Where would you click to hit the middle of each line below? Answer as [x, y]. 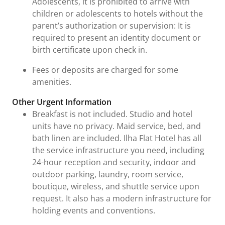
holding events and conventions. [94, 210]
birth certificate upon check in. [90, 50]
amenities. [52, 82]
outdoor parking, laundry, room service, [108, 174]
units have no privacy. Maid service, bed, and [117, 126]
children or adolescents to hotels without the [118, 14]
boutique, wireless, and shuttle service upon [116, 186]
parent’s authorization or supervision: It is [111, 26]
